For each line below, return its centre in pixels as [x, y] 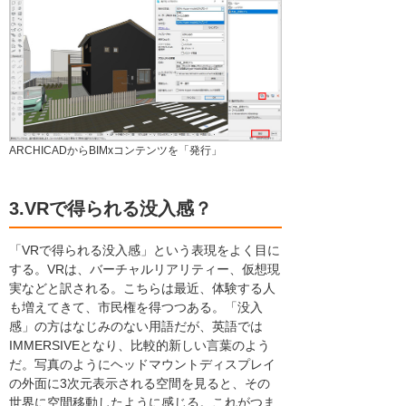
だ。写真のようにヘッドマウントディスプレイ [142, 365]
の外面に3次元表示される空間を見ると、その [140, 384]
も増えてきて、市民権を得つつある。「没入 [136, 308]
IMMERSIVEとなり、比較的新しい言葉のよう [140, 346]
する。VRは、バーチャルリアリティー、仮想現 [145, 270]
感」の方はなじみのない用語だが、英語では [136, 327]
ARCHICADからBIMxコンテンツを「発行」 [116, 151]
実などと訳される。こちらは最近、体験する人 [142, 289]
